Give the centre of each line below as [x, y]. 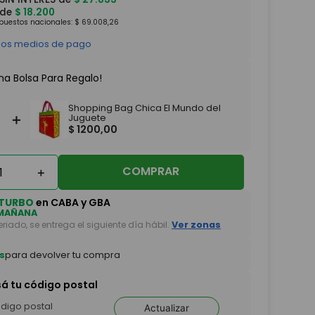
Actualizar [166, 308]
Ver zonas [196, 225]
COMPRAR [151, 172]
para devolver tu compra [62, 255]
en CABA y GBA [72, 202]
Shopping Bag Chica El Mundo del [144, 108]
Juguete [87, 118]
